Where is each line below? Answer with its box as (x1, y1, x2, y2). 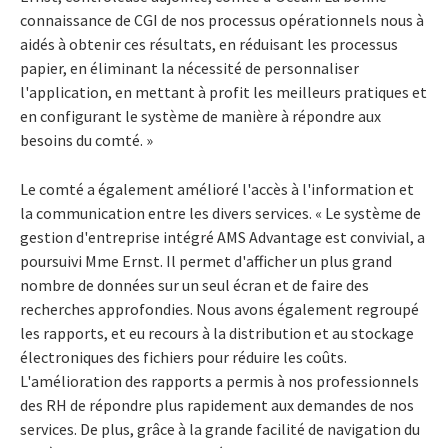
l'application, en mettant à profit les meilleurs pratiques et (20, 81, 427, 102)
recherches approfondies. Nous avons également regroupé (20, 298, 419, 319)
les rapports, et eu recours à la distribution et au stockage (20, 322, 414, 343)
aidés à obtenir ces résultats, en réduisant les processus (20, 33, 398, 54)
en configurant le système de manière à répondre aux (20, 105, 381, 126)
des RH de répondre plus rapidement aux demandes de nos (20, 394, 414, 415)
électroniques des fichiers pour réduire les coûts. (20, 346, 347, 367)
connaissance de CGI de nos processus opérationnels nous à (20, 9, 424, 30)
